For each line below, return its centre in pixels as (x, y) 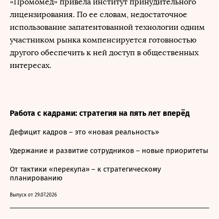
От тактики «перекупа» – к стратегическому (85, 169)
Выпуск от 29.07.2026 (33, 195)
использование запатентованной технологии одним (107, 27)
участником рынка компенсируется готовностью (103, 40)
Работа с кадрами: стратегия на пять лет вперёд (100, 113)
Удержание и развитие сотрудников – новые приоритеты (109, 151)
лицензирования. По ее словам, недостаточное (99, 14)
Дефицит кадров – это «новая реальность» (84, 132)
